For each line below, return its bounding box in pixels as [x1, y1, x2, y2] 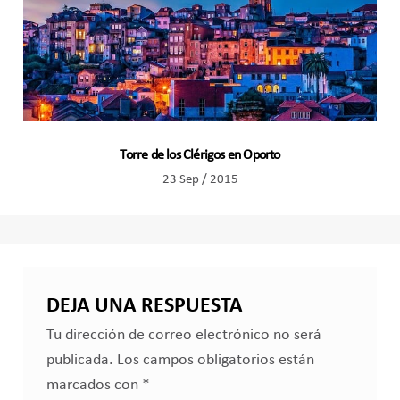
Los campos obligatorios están [116, 353, 314, 369]
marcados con [46, 378, 142, 394]
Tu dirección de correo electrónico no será [46, 328, 321, 344]
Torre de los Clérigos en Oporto [120, 148, 280, 163]
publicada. [46, 353, 113, 369]
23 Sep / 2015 [162, 172, 238, 187]
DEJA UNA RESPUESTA [46, 296, 243, 318]
